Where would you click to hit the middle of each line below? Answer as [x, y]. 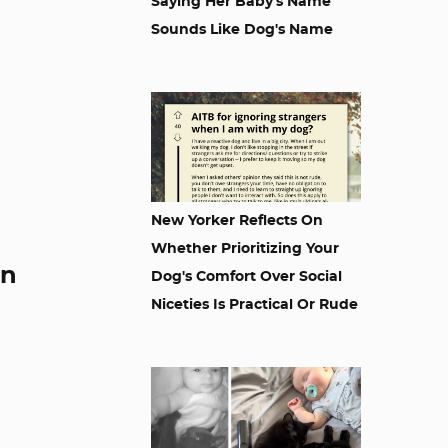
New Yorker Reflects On [237, 221]
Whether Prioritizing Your [245, 249]
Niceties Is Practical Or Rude [254, 305]
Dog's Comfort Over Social [246, 277]
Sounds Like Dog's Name [242, 30]
